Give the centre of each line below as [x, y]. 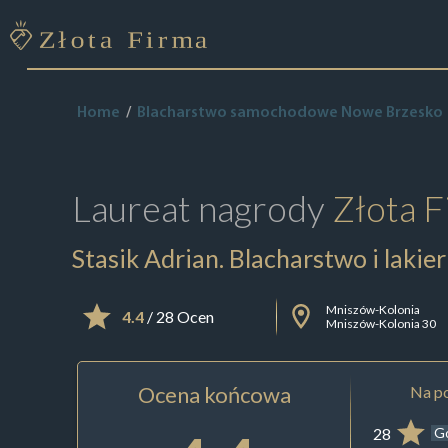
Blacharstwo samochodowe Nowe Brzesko [289, 113]
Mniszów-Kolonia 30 [381, 323]
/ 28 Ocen [178, 317]
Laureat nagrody [201, 208]
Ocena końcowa [214, 394]
